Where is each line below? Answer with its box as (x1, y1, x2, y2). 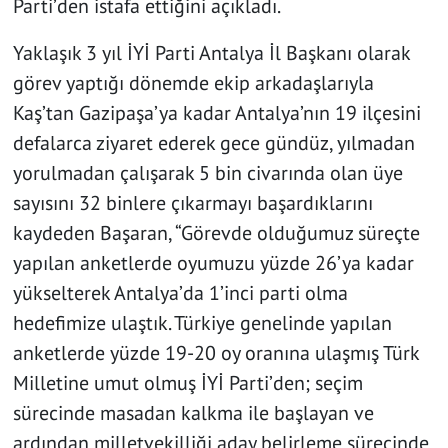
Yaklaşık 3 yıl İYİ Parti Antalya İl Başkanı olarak (12, 40, 410, 67)
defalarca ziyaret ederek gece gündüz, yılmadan (12, 130, 415, 157)
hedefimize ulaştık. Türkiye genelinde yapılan (12, 310, 392, 337)
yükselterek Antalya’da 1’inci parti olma (12, 280, 348, 307)
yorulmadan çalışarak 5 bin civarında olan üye (12, 160, 403, 187)
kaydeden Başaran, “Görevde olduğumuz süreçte (12, 220, 420, 247)
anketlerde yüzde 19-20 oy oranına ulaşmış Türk (12, 340, 419, 367)
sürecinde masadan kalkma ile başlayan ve (12, 400, 374, 427)
